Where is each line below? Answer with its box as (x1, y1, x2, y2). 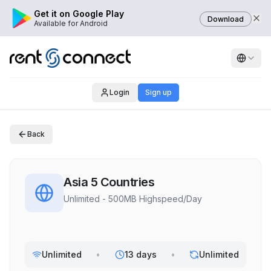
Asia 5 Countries (64, 175, 154, 189)
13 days (124, 249, 157, 260)
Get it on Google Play (34, 8, 124, 19)
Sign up (145, 88, 172, 97)
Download (207, 15, 244, 24)
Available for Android (34, 19, 108, 28)
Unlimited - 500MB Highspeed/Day (64, 194, 202, 204)
